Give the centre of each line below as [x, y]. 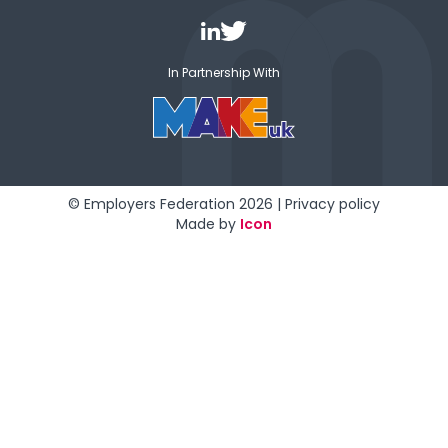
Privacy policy [332, 204]
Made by [208, 224]
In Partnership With [224, 72]
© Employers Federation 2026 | [176, 204]
